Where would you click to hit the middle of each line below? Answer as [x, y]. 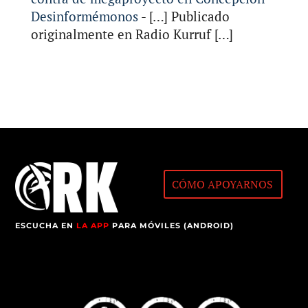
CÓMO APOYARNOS [222, 184]
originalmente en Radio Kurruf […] [132, 34]
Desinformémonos [84, 16]
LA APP [93, 225]
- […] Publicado [184, 16]
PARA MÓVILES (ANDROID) [172, 225]
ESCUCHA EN [46, 225]
